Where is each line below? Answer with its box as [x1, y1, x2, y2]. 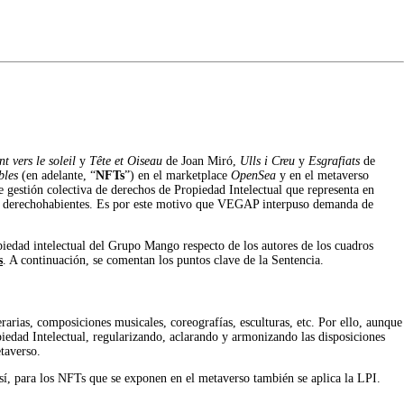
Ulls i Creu [240, 154, 298, 169]
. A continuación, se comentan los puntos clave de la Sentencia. [3, 253, 324, 268]
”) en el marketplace [124, 169, 231, 183]
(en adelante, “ [22, 169, 96, 183]
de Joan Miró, [166, 154, 240, 169]
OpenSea [231, 169, 276, 183]
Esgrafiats [308, 154, 363, 169]
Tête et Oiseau [89, 154, 166, 169]
